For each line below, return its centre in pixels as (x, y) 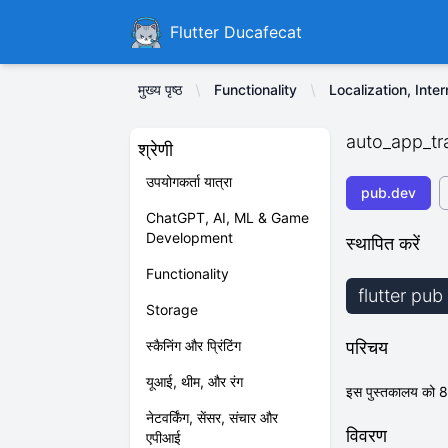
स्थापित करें (383, 243)
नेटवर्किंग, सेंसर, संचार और (212, 417)
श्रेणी (155, 149)
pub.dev (388, 192)
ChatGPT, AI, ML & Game (227, 217)
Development (189, 237)
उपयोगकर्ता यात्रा (189, 181)
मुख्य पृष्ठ (160, 89)
